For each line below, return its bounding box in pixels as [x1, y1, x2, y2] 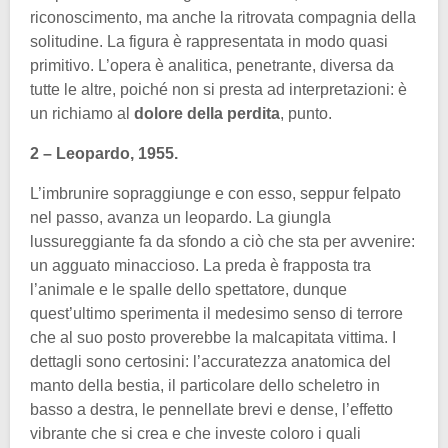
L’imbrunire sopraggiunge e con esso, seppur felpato [30, 185, 401, 203]
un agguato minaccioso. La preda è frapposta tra [30, 257, 371, 275]
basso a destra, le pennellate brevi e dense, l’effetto [30, 401, 393, 419]
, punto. [280, 105, 332, 123]
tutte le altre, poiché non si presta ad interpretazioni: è [30, 81, 407, 99]
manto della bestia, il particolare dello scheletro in [30, 377, 380, 395]
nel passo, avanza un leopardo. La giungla [30, 209, 331, 227]
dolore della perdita [134, 105, 280, 123]
